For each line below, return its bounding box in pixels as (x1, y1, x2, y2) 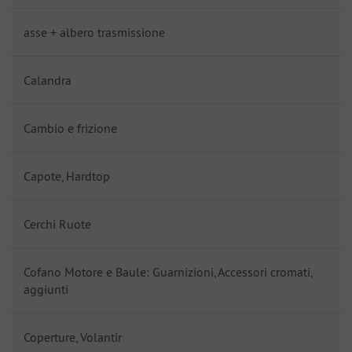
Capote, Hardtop (24, 168, 110, 184)
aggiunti (24, 281, 68, 297)
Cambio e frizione (24, 120, 117, 136)
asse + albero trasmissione (24, 24, 165, 40)
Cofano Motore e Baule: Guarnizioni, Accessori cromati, (24, 264, 312, 280)
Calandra (24, 72, 71, 88)
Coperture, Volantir (24, 329, 122, 345)
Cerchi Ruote (24, 216, 91, 232)
